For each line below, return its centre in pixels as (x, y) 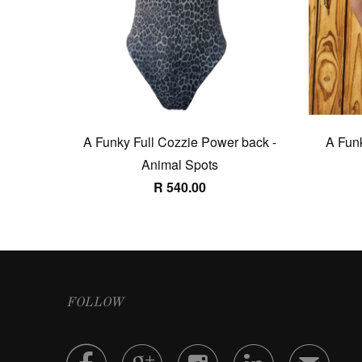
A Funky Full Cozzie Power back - (179, 142)
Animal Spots (179, 164)
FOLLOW (95, 303)
